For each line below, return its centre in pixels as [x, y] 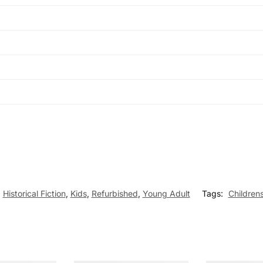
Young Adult [166, 194]
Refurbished [114, 194]
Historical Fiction [34, 194]
